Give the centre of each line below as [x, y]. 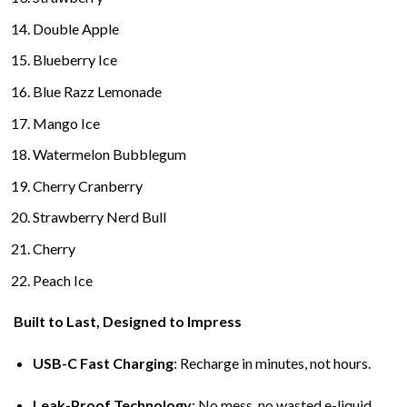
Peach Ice [62, 280]
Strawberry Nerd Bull [99, 217]
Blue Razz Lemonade [97, 92]
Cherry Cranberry [87, 185]
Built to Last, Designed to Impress [128, 322]
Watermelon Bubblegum [109, 154]
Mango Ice [66, 123]
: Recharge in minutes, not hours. [272, 363]
